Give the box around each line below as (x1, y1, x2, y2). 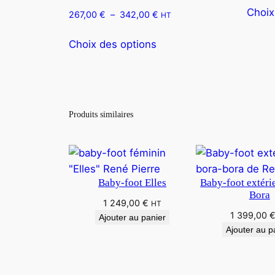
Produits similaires (69, 109, 133, 119)
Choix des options (69, 38, 157, 51)
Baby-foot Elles (98, 176, 167, 188)
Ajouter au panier (99, 212, 166, 222)
